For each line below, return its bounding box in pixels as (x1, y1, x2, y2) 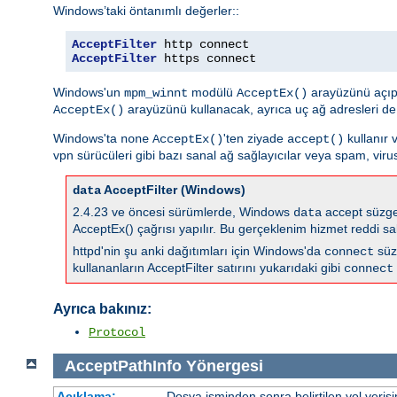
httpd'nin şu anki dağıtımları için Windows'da (73, 243, 324, 258)
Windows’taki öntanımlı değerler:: (53, 3, 239, 18)
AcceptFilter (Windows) (101, 182, 245, 197)
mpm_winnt (124, 85, 188, 100)
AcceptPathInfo (64, 356, 182, 375)
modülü (188, 84, 237, 99)
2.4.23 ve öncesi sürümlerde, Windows (73, 204, 293, 219)
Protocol (89, 324, 145, 339)
